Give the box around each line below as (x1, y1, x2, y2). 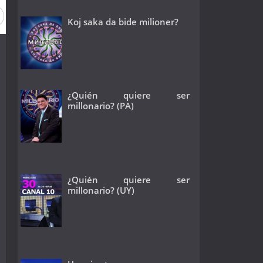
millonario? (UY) (67, 184, 134, 196)
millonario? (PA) (67, 100, 134, 112)
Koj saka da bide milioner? (67, 15, 178, 28)
